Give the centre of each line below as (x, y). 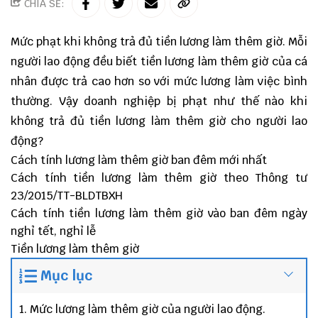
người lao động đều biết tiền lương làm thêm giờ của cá (159, 61)
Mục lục (66, 276)
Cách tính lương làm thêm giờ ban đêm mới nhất (139, 160)
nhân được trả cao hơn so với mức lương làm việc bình (159, 81)
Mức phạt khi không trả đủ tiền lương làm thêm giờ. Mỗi (159, 42)
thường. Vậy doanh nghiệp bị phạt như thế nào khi (159, 101)
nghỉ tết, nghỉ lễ (53, 231)
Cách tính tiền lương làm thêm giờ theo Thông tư (159, 178)
